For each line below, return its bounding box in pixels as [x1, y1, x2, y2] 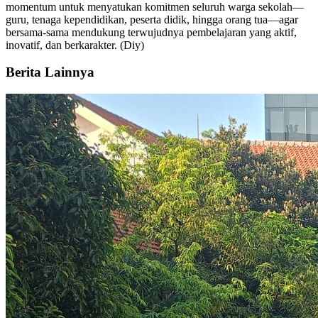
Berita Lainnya [6, 65, 94, 80]
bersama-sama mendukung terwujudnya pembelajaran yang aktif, [6, 26, 297, 38]
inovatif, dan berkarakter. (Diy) [6, 38, 144, 51]
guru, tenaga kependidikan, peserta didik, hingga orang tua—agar [6, 13, 298, 26]
